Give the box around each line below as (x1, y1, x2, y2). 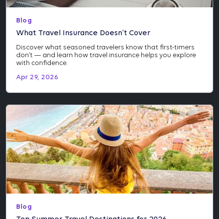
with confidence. (16, 59, 67, 67)
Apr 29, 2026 (16, 74, 58, 82)
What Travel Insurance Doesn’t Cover (16, 29, 151, 37)
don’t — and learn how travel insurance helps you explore (16, 51, 196, 59)
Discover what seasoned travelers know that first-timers (16, 44, 195, 51)
